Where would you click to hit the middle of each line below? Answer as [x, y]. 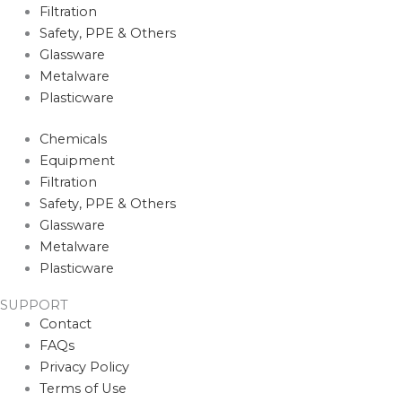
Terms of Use [83, 389]
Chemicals [73, 139]
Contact [65, 324]
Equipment [77, 160]
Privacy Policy [84, 367]
